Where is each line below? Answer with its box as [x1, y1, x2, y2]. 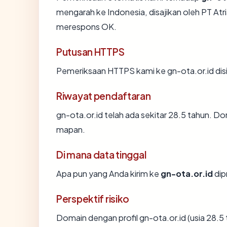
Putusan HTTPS [56, 45, 125, 58]
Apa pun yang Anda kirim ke [56, 168, 161, 179]
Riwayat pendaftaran [56, 89, 151, 102]
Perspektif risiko [56, 192, 130, 205]
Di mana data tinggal [56, 148, 146, 161]
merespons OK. [56, 21, 117, 32]
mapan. [56, 124, 85, 135]
